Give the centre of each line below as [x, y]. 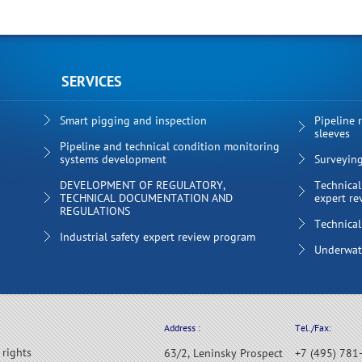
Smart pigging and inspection [133, 120]
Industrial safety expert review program [158, 236]
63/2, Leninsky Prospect [223, 353]
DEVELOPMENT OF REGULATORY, [143, 185]
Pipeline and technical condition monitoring [170, 146]
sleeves [332, 133]
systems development [113, 159]
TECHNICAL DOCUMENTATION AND [146, 198]
